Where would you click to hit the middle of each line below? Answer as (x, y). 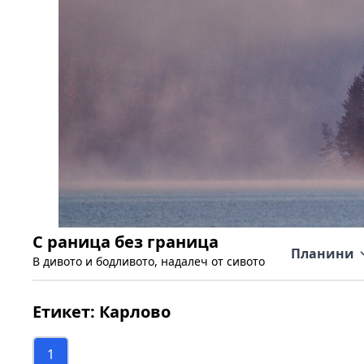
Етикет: (66, 312)
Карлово (135, 312)
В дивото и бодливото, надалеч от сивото (149, 261)
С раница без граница (126, 242)
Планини (323, 253)
